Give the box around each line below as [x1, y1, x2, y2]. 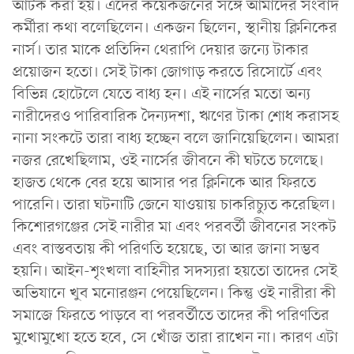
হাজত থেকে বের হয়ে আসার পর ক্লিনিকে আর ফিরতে [13, 172, 316, 194]
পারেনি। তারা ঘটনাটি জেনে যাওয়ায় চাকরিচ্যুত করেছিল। [13, 194, 336, 216]
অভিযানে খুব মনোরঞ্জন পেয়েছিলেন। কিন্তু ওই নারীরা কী [13, 283, 336, 304]
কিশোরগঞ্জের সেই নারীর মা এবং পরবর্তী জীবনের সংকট [13, 217, 337, 238]
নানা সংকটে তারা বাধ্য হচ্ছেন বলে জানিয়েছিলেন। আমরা [13, 128, 339, 149]
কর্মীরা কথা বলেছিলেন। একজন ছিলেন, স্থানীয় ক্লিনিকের [13, 17, 337, 39]
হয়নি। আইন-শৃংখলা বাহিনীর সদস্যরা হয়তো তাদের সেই [13, 261, 337, 282]
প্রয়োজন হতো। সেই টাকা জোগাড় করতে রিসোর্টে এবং [13, 62, 322, 83]
